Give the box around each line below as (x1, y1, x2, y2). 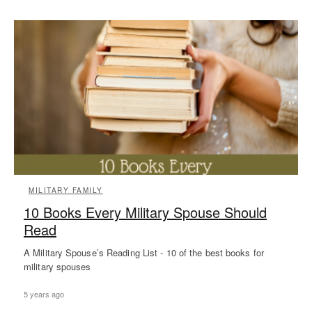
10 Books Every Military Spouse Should (24, 202, 267, 223)
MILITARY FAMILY (29, 185, 103, 196)
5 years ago (24, 288, 64, 300)
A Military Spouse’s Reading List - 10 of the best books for (24, 246, 264, 260)
